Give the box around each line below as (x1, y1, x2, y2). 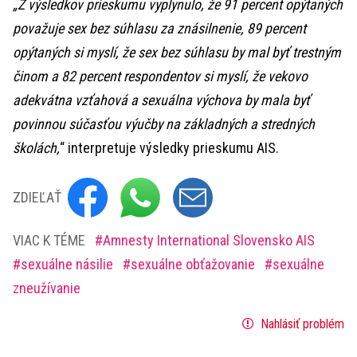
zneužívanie (13, 280, 80, 296)
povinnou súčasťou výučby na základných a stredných (13, 116, 315, 132)
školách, (13, 139, 60, 156)
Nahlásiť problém (257, 316, 344, 331)
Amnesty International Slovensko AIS (103, 232, 315, 249)
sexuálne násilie (21, 256, 116, 273)
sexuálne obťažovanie (131, 256, 258, 273)
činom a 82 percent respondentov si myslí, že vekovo (13, 68, 308, 84)
